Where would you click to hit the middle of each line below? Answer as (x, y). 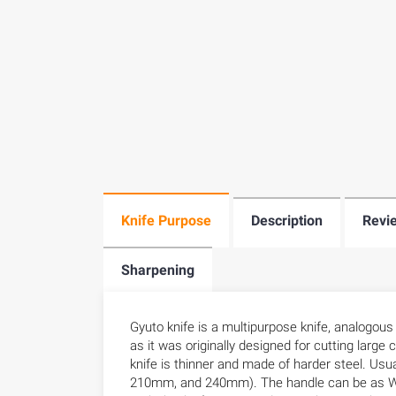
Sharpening (158, 270)
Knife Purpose (166, 221)
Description (287, 221)
